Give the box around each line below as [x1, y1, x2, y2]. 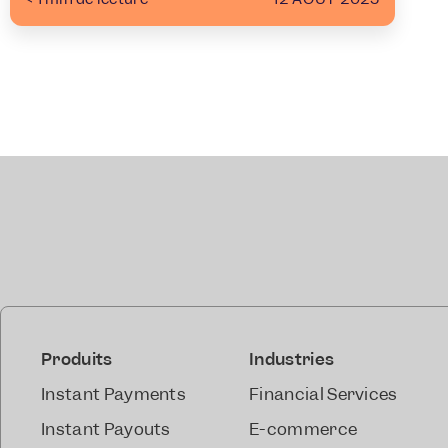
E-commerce [248, 418, 358, 440]
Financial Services [248, 383, 398, 405]
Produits [41, 348, 113, 370]
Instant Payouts [41, 418, 171, 440]
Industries [248, 348, 335, 370]
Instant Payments [41, 383, 187, 405]
